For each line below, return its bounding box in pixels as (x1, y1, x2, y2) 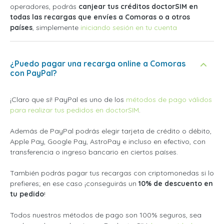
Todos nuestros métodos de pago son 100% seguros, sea (10, 210, 201, 219)
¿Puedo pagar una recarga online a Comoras (10, 58, 185, 68)
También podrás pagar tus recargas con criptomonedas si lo (10, 168, 214, 177)
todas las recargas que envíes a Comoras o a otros (10, 12, 190, 21)
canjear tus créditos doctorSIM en (78, 1, 198, 11)
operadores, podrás (10, 1, 78, 11)
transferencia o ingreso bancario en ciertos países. (10, 147, 178, 156)
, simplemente (32, 22, 80, 32)
